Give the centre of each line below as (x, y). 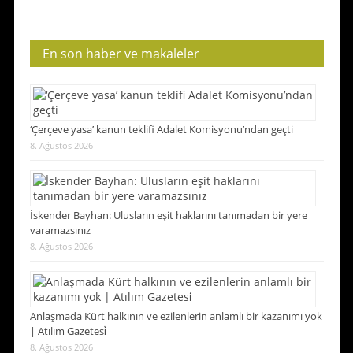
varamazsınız (60, 230)
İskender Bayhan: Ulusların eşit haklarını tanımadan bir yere (168, 216)
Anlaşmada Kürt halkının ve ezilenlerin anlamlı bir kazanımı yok (176, 316)
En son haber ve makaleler (121, 54)
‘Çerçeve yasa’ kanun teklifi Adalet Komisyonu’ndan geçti (161, 130)
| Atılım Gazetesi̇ (68, 331)
